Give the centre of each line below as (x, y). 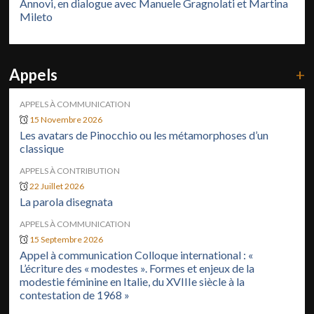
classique (42, 148)
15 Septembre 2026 (67, 239)
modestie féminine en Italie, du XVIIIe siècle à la (132, 281)
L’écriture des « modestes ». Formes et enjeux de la (137, 268)
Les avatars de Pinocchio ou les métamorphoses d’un (144, 135)
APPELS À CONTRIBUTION (70, 170)
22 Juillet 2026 (57, 186)
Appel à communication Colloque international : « (137, 254)
